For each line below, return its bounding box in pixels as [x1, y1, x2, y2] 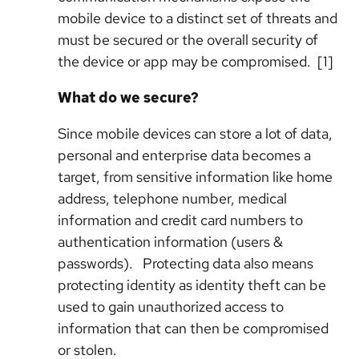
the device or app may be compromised [58, 52, 307, 71]
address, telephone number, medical [58, 189, 287, 208]
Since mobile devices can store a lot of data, [58, 124, 333, 143]
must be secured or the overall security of [58, 30, 318, 49]
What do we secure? [58, 88, 199, 107]
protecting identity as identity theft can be [58, 276, 326, 294]
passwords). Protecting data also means [58, 254, 313, 272]
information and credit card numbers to [58, 211, 303, 229]
